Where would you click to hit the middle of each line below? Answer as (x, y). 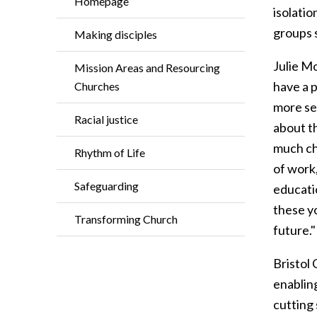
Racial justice (106, 119)
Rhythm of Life (110, 152)
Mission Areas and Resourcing (147, 68)
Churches (97, 86)
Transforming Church (126, 219)
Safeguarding (106, 186)
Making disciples (116, 34)
